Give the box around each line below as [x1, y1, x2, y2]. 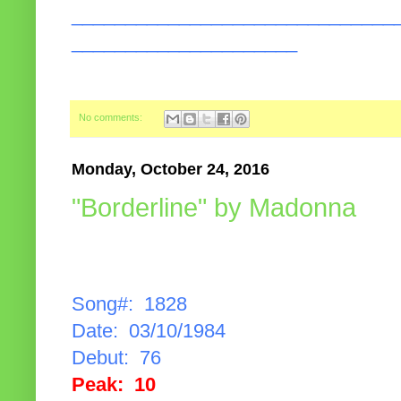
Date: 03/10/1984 [72, 320, 226, 343]
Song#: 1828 [72, 294, 187, 316]
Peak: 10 [72, 374, 156, 397]
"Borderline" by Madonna [72, 193, 356, 223]
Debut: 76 [72, 347, 161, 370]
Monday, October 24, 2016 [72, 159, 269, 178]
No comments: [79, 112, 145, 124]
